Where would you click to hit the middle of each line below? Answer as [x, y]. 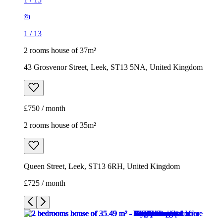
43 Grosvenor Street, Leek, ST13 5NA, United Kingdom [113, 67]
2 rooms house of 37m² [60, 51]
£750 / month [45, 109]
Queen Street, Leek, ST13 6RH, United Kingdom [102, 166]
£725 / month [45, 183]
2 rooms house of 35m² [60, 125]
